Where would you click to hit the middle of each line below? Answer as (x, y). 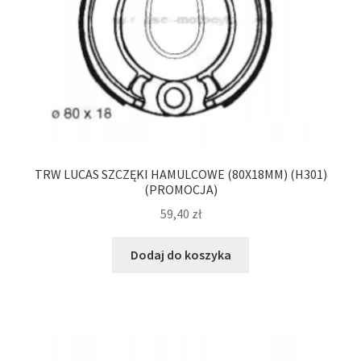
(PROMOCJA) (180, 189)
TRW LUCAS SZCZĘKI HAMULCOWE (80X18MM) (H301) (180, 174)
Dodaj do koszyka (180, 255)
